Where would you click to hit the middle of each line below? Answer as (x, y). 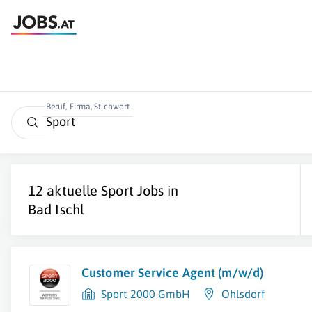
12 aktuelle (65, 190)
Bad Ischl (56, 209)
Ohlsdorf (243, 294)
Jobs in (156, 190)
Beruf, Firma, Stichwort (88, 107)
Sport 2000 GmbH (146, 294)
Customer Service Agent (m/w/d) (172, 273)
